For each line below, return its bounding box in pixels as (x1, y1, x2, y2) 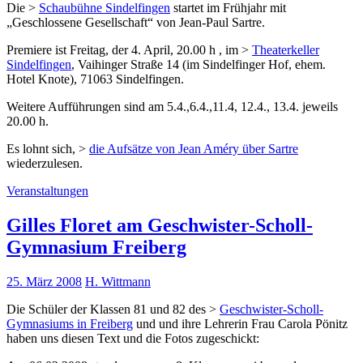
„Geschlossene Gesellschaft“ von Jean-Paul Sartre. (6, 15, 265, 29)
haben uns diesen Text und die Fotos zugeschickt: (6, 331, 259, 345)
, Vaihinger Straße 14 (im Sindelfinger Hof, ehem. (71, 57, 326, 71)
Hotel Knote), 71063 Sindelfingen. (6, 71, 184, 86)
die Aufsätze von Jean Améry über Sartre (89, 141, 298, 156)
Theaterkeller (252, 42, 319, 57)
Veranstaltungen (6, 183, 88, 198)
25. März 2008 (6, 274, 82, 288)
